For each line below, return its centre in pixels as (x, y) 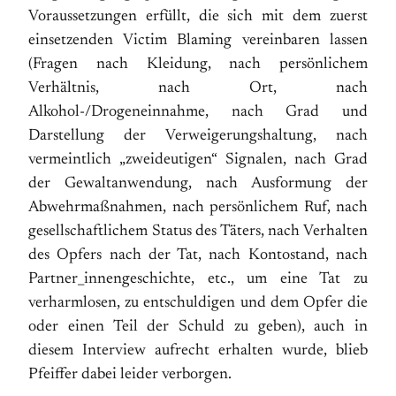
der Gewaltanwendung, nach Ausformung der (198, 184)
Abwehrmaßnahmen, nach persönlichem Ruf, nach (198, 208)
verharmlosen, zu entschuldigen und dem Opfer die (198, 303)
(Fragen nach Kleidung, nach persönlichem (198, 65)
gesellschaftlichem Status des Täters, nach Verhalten (198, 232)
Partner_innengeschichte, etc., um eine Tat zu (198, 279)
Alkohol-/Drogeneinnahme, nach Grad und (198, 112)
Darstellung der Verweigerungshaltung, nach (198, 136)
